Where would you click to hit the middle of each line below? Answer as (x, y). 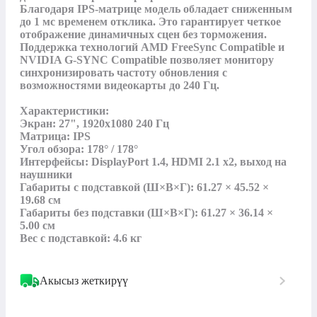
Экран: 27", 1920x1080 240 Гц (94, 123)
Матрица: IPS (55, 136)
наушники (46, 174)
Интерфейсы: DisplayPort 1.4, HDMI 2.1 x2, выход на (153, 161)
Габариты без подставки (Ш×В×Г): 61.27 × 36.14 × (146, 212)
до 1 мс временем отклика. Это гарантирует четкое (150, 21)
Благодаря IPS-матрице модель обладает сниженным (156, 8)
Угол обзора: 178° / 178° (79, 149)
